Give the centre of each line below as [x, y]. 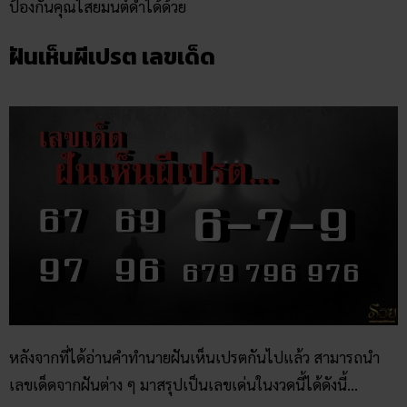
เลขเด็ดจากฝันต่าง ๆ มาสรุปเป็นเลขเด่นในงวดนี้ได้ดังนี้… [184, 385]
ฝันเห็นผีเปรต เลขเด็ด [112, 57]
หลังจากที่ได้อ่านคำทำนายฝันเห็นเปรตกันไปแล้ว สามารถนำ [194, 357]
